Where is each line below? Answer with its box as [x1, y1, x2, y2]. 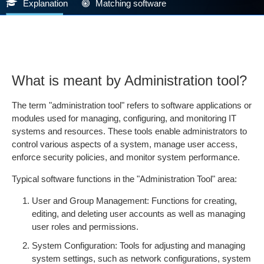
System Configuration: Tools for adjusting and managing [32, 240, 245, 250]
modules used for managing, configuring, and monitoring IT [12, 113, 236, 123]
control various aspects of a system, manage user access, [12, 139, 237, 149]
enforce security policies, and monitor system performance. [12, 152, 240, 162]
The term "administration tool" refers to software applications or [12, 100, 252, 110]
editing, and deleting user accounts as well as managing [32, 209, 245, 219]
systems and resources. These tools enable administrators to [12, 126, 247, 136]
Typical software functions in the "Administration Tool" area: [12, 174, 237, 184]
